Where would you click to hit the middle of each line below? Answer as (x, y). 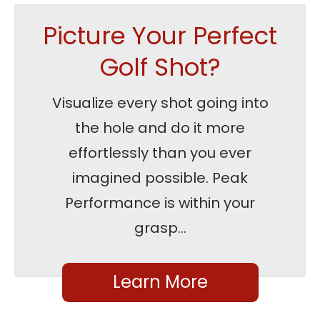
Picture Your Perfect (160, 36)
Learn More (160, 282)
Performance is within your (160, 203)
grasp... (160, 228)
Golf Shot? (160, 67)
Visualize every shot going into (160, 103)
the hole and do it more (160, 128)
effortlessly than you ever (160, 153)
